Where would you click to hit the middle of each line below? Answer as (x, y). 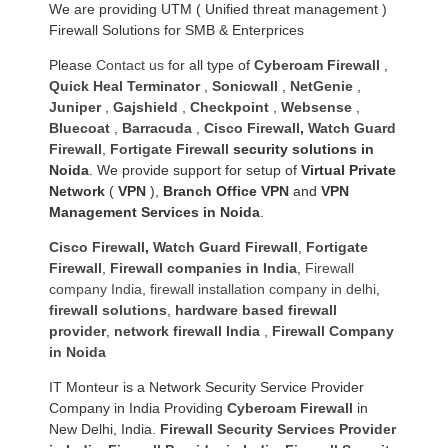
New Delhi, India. (104, 429)
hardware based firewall (256, 310)
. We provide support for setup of (195, 170)
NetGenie (321, 86)
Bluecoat (79, 128)
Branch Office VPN (226, 191)
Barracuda (157, 128)
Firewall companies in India (203, 268)
